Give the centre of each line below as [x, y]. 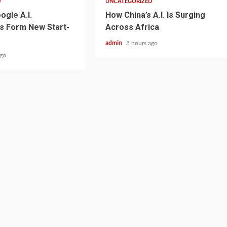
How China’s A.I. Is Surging [156, 15]
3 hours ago [142, 43]
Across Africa [133, 27]
